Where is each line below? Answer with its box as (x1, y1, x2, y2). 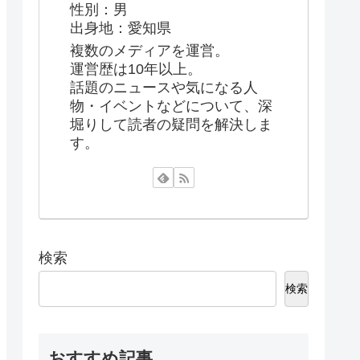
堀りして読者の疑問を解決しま (70, 117, 272, 133)
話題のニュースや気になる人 (70, 80, 258, 96)
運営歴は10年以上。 (70, 61, 202, 78)
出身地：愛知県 (70, 19, 171, 36)
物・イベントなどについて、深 (70, 98, 272, 115)
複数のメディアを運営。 (70, 43, 229, 59)
